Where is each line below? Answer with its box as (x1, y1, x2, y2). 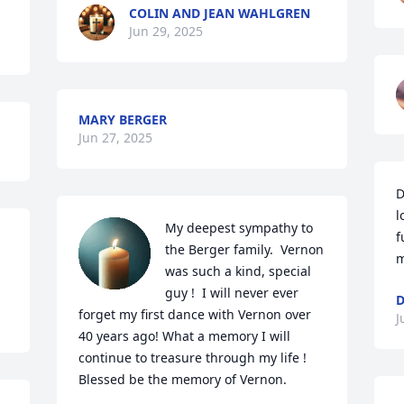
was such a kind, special (165, 262, 312, 280)
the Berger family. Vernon (165, 241, 325, 258)
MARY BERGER (78, 111, 168, 128)
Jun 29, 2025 (129, 23, 204, 40)
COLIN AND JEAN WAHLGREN (129, 5, 311, 22)
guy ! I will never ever (165, 284, 299, 301)
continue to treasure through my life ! (78, 349, 308, 366)
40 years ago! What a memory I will (78, 327, 291, 344)
